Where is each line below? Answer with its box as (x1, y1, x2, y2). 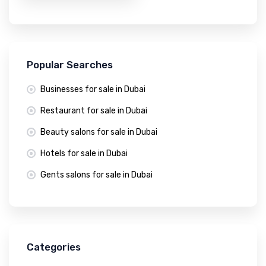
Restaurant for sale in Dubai (40, 105, 147, 116)
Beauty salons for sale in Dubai (40, 126, 157, 137)
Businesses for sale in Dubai (40, 84, 145, 94)
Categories (27, 240, 81, 253)
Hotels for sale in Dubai (40, 148, 128, 159)
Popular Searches (27, 58, 113, 71)
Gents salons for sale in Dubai (40, 169, 153, 180)
